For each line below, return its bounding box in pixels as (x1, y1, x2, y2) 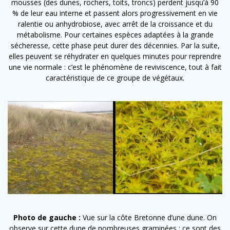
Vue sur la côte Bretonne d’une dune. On (81, 212, 217, 222)
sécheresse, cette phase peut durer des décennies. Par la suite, (10, 40, 220, 50)
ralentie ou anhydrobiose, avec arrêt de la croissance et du (17, 18, 213, 29)
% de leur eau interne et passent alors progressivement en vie (12, 8, 218, 18)
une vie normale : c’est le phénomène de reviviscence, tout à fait (8, 62, 222, 72)
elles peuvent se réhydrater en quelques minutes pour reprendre (9, 51, 221, 61)
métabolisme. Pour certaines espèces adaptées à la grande (16, 29, 214, 40)
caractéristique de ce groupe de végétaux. (46, 72, 184, 83)
